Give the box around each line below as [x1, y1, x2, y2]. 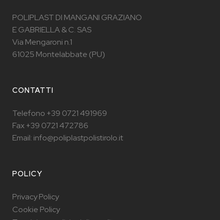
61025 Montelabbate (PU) [12, 49, 105, 59]
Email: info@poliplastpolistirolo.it [12, 133, 123, 143]
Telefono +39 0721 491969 [12, 108, 107, 118]
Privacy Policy [12, 192, 59, 202]
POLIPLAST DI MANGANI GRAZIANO [12, 12, 142, 23]
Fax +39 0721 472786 [12, 120, 88, 131]
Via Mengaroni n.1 [12, 37, 72, 47]
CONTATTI [12, 85, 54, 95]
